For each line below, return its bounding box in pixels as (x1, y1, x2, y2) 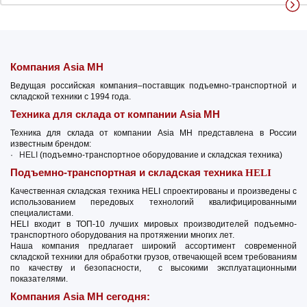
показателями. (10, 274, 68, 284)
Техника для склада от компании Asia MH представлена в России (10, 128, 297, 138)
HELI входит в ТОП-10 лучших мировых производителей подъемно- (10, 219, 297, 229)
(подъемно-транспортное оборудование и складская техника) (38, 150, 282, 160)
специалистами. (10, 208, 73, 218)
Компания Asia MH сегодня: (10, 291, 150, 302)
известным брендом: (10, 139, 91, 149)
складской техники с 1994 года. (10, 92, 131, 101)
